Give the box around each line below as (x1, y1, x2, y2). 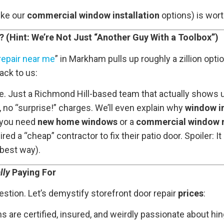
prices (178, 187, 203, 198)
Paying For (10, 166, 56, 177)
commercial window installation (27, 10, 159, 21)
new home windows (37, 116, 117, 127)
